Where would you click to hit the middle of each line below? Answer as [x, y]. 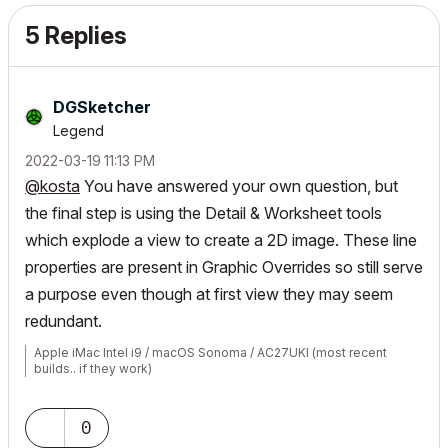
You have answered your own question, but [239, 186]
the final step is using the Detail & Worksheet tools [203, 213]
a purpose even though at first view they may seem [209, 294]
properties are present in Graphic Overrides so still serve [224, 267]
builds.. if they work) [93, 368]
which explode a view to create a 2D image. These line [221, 240]
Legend [78, 130]
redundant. [63, 321]
